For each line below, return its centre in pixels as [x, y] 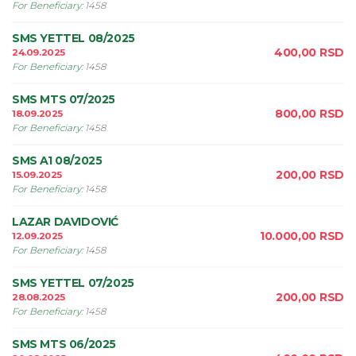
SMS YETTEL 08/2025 [74, 38]
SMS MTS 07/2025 [64, 99]
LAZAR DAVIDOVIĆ [65, 222]
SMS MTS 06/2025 [64, 344]
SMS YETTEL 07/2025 [73, 283]
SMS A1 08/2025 [57, 161]
